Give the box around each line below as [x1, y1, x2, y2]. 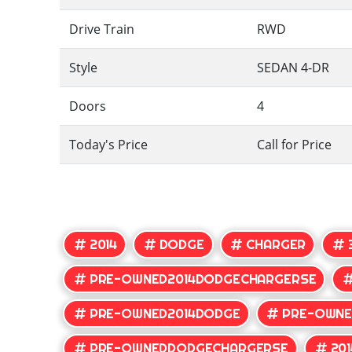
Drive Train [69, 20, 135, 38]
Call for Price [257, 136, 332, 154]
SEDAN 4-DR [257, 59, 330, 77]
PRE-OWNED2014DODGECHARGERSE [89, 270, 317, 288]
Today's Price [69, 136, 148, 154]
